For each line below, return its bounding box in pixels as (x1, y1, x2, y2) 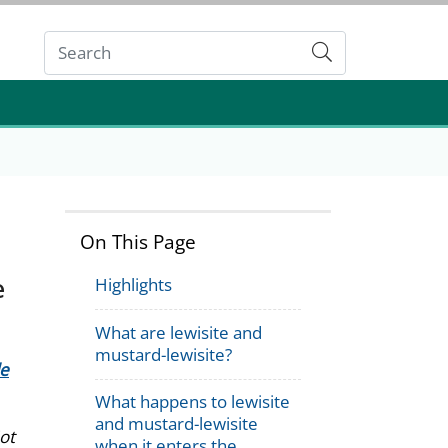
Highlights (95, 272, 173, 296)
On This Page (80, 228, 197, 255)
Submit (321, 40, 377, 64)
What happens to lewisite (95, 390, 291, 414)
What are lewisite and (95, 320, 263, 344)
